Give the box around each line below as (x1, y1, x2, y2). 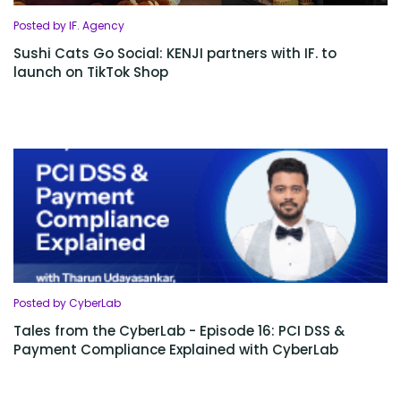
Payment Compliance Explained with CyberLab (13, 340, 338, 360)
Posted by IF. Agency (13, 18, 124, 34)
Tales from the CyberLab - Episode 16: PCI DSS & (13, 321, 345, 341)
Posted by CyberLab (13, 295, 121, 311)
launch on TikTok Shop (13, 63, 168, 82)
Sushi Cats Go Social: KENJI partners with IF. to (13, 44, 337, 64)
